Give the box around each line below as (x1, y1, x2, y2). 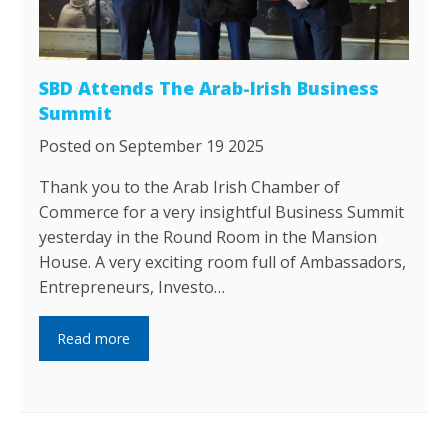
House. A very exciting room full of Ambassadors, (39, 251, 407, 274)
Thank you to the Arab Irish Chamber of (39, 176, 341, 199)
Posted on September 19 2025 (39, 135, 265, 158)
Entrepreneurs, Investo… (39, 276, 226, 299)
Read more (57, 328, 131, 348)
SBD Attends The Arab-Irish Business (39, 76, 380, 101)
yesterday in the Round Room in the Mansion (39, 226, 378, 249)
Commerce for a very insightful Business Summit (39, 201, 405, 224)
